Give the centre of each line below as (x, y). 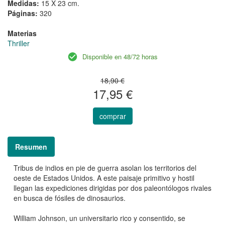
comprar (113, 116)
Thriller (19, 43)
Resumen (31, 147)
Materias (22, 33)
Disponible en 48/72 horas (120, 57)
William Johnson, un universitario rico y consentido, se (99, 218)
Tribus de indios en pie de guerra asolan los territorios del (105, 168)
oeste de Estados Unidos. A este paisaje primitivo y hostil (104, 178)
